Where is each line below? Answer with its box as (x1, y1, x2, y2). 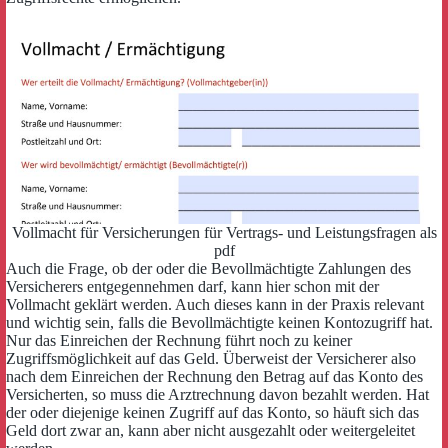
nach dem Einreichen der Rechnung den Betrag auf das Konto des (6, 368, 423, 386)
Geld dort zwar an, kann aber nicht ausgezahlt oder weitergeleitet (6, 422, 415, 440)
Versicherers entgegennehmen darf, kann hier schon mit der (6, 278, 379, 296)
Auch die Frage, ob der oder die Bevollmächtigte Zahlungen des (6, 260, 411, 278)
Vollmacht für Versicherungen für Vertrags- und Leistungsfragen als (11, 224, 437, 242)
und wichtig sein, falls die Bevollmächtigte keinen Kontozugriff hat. (6, 314, 433, 332)
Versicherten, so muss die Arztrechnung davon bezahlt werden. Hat (6, 386, 429, 404)
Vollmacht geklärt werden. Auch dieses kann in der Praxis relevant (6, 296, 424, 314)
